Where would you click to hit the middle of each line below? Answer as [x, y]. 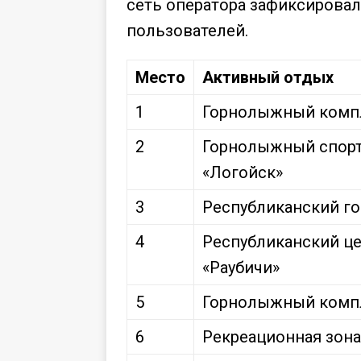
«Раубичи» [241, 267]
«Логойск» [243, 172]
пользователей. [187, 30]
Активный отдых [268, 77]
